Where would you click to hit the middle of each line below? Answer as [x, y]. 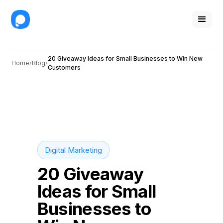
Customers [64, 67]
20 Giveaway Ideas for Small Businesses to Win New [125, 58]
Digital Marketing [73, 150]
